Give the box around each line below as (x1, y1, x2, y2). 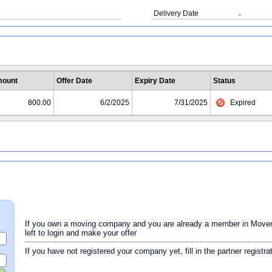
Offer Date (56, 76, 92, 85)
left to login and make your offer (25, 228, 137, 237)
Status (213, 76, 236, 85)
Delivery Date (154, 9, 199, 18)
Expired (230, 98, 256, 107)
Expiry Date (135, 76, 175, 85)
